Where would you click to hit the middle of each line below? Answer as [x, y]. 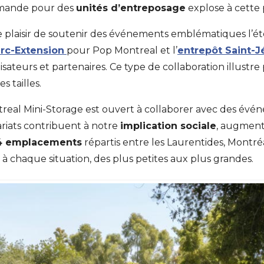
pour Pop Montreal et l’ [122, 50]
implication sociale [168, 126]
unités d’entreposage [131, 8]
